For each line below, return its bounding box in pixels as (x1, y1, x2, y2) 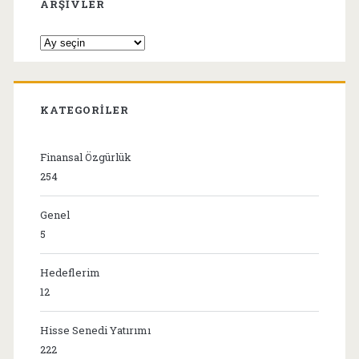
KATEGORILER (39, 102, 130, 117)
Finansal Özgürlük (39, 149, 131, 164)
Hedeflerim (39, 264, 100, 280)
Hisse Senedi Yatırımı (39, 322, 151, 337)
